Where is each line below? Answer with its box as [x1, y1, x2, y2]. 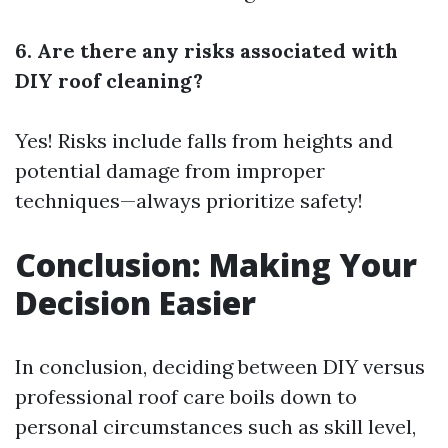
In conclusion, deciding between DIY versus [15, 354, 425, 379]
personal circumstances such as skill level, [15, 414, 416, 439]
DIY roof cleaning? [15, 68, 203, 93]
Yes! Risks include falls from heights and [15, 128, 393, 153]
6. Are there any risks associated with [15, 38, 398, 63]
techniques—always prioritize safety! [15, 188, 363, 213]
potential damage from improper [15, 158, 325, 183]
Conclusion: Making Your [15, 243, 417, 286]
